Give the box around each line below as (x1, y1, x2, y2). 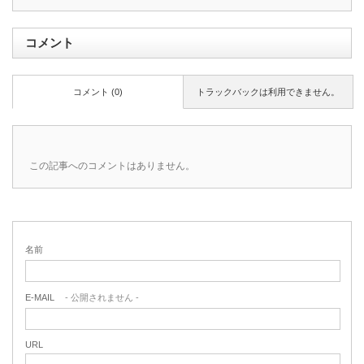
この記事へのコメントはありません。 (29, 160, 195, 172)
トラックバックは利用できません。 (196, 87, 340, 97)
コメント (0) (73, 87, 123, 97)
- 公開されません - (63, 292, 139, 303)
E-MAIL (25, 292, 54, 303)
